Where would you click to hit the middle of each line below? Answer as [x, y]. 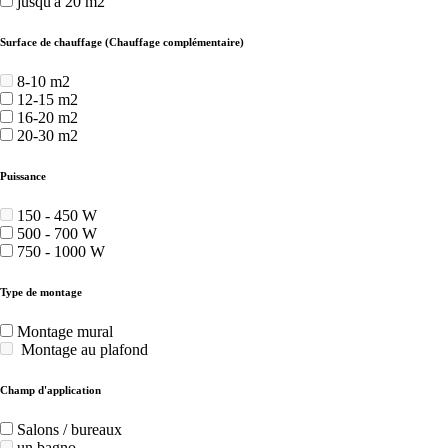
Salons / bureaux [69, 430]
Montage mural [65, 332]
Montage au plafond [82, 350]
